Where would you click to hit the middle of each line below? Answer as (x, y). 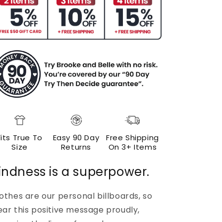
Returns (76, 147)
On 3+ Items (133, 147)
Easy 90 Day (76, 137)
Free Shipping (132, 137)
